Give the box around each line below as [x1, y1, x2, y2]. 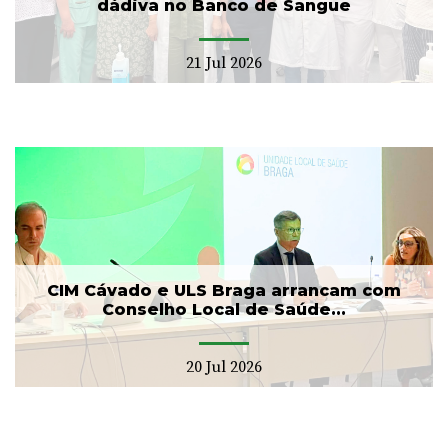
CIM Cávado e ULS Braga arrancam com [47, 280, 401, 300]
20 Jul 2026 [186, 356, 262, 377]
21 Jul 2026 [186, 52, 262, 73]
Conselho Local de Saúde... [102, 299, 346, 319]
